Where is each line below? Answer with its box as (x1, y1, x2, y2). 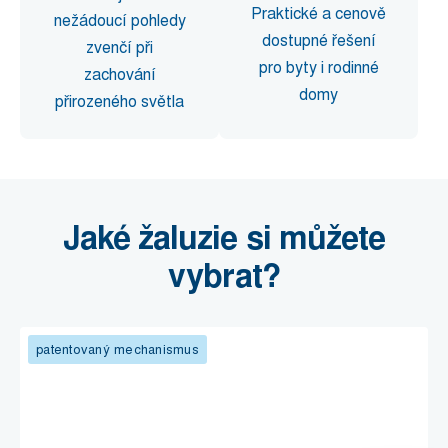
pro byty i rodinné (258, 57, 379, 78)
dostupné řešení (261, 30, 376, 51)
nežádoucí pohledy (53, 10, 186, 31)
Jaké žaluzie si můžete (63, 216, 385, 260)
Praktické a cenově (251, 3, 386, 24)
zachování (83, 64, 156, 85)
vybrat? (168, 254, 280, 298)
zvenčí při (86, 37, 153, 58)
